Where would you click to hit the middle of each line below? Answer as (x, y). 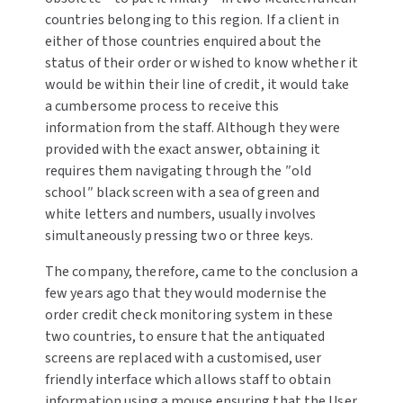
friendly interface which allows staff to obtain (188, 380)
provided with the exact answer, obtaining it (183, 150)
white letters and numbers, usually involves (180, 215)
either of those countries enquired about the (183, 42)
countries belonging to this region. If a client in (192, 20)
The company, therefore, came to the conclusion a (201, 272)
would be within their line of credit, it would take (197, 85)
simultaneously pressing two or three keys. (179, 236)
